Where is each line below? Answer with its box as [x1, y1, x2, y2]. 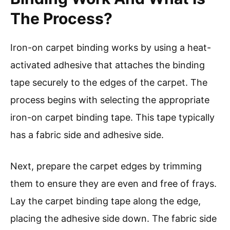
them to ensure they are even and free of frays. [10, 178, 217, 189]
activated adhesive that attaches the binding [10, 60, 205, 71]
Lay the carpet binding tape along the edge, [10, 196, 201, 207]
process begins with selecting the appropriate [10, 94, 209, 106]
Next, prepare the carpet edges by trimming [10, 161, 202, 172]
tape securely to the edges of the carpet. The [10, 77, 207, 88]
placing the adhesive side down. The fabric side [10, 213, 217, 224]
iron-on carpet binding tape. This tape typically [10, 112, 215, 123]
